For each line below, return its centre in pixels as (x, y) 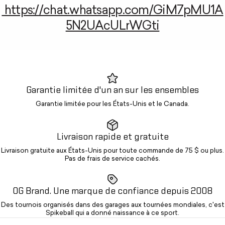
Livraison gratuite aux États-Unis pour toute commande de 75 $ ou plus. (113, 151)
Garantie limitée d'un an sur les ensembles (113, 91)
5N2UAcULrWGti (113, 27)
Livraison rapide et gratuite (113, 137)
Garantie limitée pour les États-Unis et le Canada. (113, 104)
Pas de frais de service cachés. (113, 159)
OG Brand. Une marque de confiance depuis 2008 (113, 192)
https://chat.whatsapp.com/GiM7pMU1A (113, 11)
